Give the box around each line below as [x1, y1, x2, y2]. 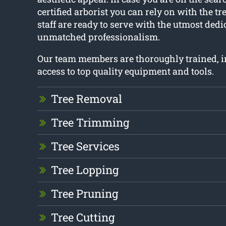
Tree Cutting [50, 210, 115, 225]
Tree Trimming [50, 115, 129, 130]
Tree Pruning [50, 186, 118, 201]
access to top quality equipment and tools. [37, 65, 214, 78]
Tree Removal [50, 91, 122, 106]
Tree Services [50, 139, 120, 154]
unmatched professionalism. [37, 31, 160, 43]
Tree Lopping [50, 162, 119, 178]
